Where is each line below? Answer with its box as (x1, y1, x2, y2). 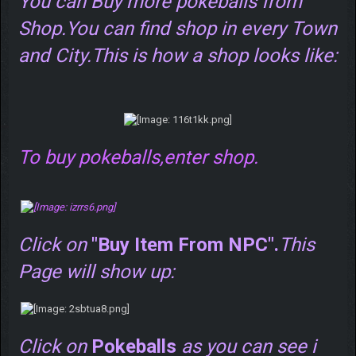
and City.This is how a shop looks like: (17, 44, 338, 67)
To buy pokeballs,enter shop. (17, 145, 258, 168)
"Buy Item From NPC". (91, 233, 279, 256)
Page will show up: (17, 260, 175, 283)
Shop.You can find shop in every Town (17, 17, 337, 40)
